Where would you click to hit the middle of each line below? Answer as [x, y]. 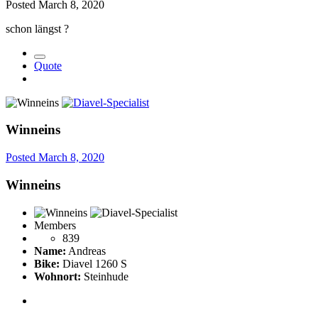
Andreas [86, 251]
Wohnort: [57, 276]
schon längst [35, 28]
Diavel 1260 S [93, 263]
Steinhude [105, 276]
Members [55, 225]
